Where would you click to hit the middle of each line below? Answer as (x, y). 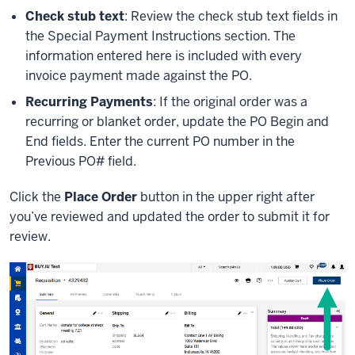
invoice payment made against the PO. (139, 75)
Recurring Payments (89, 101)
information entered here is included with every (164, 55)
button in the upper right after (226, 197)
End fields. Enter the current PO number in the (160, 141)
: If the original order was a (230, 101)
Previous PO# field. (81, 161)
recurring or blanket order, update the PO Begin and (177, 121)
